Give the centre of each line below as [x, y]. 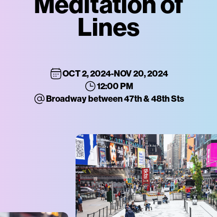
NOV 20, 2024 [141, 73]
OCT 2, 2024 [86, 73]
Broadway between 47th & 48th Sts [115, 99]
